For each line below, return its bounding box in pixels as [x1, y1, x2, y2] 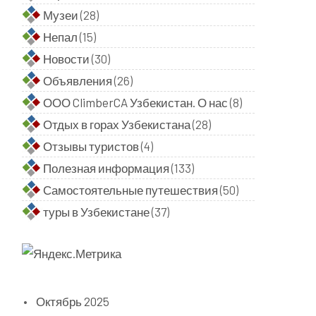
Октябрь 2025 [36, 294, 109, 308]
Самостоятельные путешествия [43, 183, 218, 197]
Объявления [43, 73, 112, 87]
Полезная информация [43, 161, 169, 175]
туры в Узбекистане [43, 205, 150, 219]
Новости [43, 51, 90, 66]
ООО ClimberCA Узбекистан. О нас [43, 95, 228, 109]
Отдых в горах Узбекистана [43, 117, 190, 131]
